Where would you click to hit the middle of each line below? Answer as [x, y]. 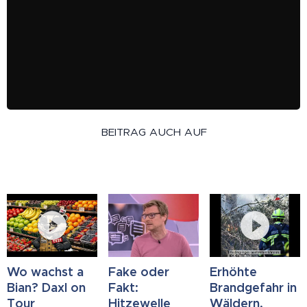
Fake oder [138, 272]
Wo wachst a [45, 272]
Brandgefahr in [253, 288]
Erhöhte [233, 272]
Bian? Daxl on [46, 288]
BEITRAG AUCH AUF [153, 132]
